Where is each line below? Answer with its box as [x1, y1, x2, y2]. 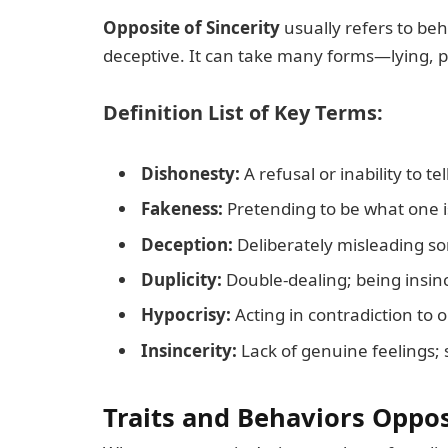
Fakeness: [141, 197, 223, 221]
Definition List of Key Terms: [103, 99, 383, 126]
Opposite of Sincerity [103, 15, 280, 39]
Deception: [141, 232, 233, 256]
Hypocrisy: [141, 303, 231, 327]
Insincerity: [141, 338, 237, 362]
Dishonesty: [141, 161, 240, 185]
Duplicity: [141, 268, 222, 291]
